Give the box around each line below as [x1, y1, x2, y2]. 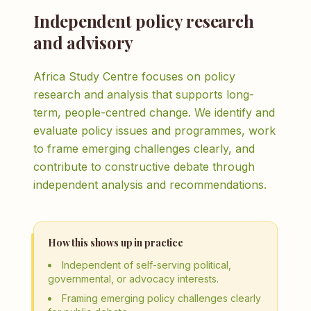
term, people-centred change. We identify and [33, 106, 275, 119]
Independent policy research [33, 10, 254, 32]
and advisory [33, 31, 134, 53]
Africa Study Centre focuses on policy [33, 69, 235, 83]
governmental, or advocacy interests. [48, 273, 219, 285]
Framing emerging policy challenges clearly [62, 292, 261, 304]
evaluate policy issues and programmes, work [33, 124, 276, 137]
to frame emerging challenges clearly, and [33, 142, 255, 155]
